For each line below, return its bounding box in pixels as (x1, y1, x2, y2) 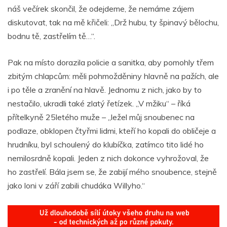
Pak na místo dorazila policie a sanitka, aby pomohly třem (8, 57, 214, 67)
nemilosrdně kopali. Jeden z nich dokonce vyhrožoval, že (8, 153, 209, 163)
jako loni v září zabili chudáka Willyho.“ (8, 180, 145, 191)
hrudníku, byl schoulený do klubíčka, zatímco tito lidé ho (8, 139, 204, 149)
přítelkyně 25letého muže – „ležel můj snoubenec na (8, 111, 195, 122)
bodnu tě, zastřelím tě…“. (8, 30, 95, 41)
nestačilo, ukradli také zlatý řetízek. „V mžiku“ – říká (8, 98, 191, 108)
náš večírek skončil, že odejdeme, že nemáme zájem (8, 3, 194, 14)
